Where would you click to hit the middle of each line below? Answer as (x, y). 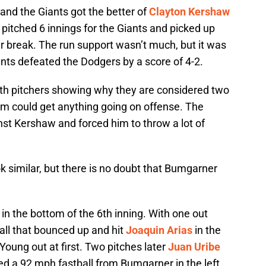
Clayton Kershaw (189, 12)
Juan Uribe (194, 247)
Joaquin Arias (159, 230)
